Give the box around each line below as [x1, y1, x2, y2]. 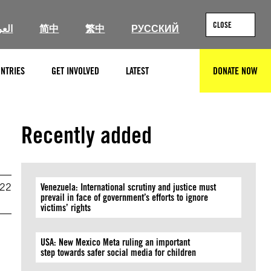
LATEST [126, 65, 149, 77]
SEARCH [175, 70, 203, 82]
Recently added [21, 121, 152, 149]
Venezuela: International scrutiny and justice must [41, 181, 217, 193]
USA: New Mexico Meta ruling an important [41, 237, 191, 248]
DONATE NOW [213, 65, 258, 77]
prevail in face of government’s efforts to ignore [41, 192, 209, 203]
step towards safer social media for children [41, 247, 199, 258]
